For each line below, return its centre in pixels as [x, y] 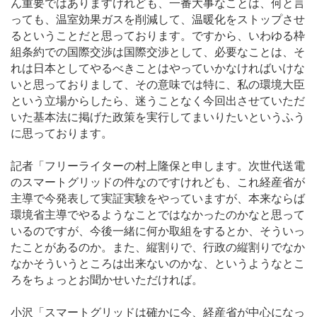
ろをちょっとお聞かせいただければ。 [107, 279]
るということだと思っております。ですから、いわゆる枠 [158, 35]
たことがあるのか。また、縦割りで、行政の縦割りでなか [158, 247]
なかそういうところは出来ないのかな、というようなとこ [158, 263]
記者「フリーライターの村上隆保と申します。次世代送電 [158, 166]
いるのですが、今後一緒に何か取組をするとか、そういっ [158, 231]
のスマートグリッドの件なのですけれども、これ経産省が [158, 182]
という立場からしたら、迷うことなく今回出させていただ [158, 100]
